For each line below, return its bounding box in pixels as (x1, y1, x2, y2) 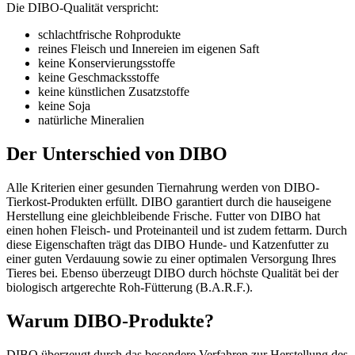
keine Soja (38, 99, 90, 113)
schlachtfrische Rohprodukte (38, 28, 181, 42)
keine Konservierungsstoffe (38, 56, 175, 71)
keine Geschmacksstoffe (38, 71, 159, 85)
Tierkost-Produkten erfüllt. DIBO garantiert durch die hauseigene (6, 195, 331, 209)
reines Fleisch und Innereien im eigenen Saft (38, 42, 259, 56)
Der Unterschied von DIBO (6, 143, 227, 165)
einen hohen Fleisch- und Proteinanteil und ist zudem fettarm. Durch (6, 223, 347, 238)
